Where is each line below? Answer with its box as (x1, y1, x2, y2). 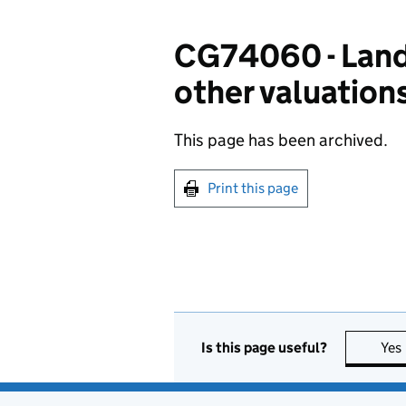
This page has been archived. (174, 130, 388, 150)
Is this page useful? (201, 338, 327, 356)
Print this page (208, 179, 298, 197)
